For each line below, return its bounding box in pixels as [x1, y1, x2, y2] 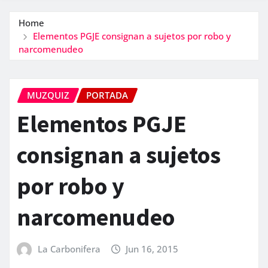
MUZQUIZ [27, 89, 69, 101]
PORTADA [86, 89, 128, 101]
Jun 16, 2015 [126, 243, 179, 255]
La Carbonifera [37, 243, 100, 255]
